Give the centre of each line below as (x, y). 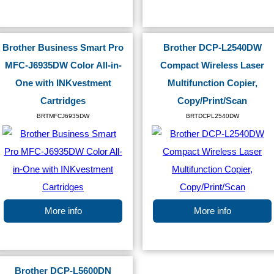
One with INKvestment (63, 83)
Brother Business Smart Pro (63, 48)
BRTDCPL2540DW (212, 116)
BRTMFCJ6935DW (63, 116)
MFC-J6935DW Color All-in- (63, 65)
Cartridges (63, 101)
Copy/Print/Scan (212, 101)
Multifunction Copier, (212, 83)
